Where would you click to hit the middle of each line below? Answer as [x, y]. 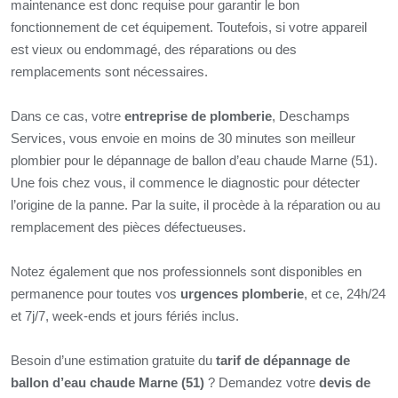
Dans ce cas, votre [68, 116]
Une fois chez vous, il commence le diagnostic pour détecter [185, 183]
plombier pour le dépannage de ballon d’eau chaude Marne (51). [194, 160]
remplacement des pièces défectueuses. [128, 227]
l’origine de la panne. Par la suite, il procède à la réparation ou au [195, 205]
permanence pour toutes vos [96, 294]
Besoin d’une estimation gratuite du [113, 360]
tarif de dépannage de [283, 360]
